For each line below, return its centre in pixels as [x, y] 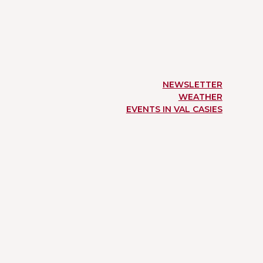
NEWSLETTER [192, 85]
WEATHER [200, 97]
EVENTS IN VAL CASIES [174, 109]
